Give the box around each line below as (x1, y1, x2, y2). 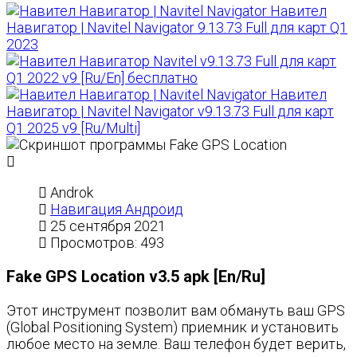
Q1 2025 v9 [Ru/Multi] (6, 120, 140, 136)
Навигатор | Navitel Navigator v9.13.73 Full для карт (6, 103, 334, 120)
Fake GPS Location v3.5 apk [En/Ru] (6, 267, 265, 286)
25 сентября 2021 (50, 218, 166, 234)
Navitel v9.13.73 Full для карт (153, 53, 336, 69)
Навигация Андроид (50, 201, 183, 218)
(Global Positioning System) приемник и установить (6, 319, 339, 335)
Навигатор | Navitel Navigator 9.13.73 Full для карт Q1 (6, 19, 347, 36)
